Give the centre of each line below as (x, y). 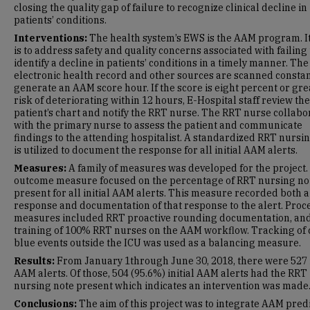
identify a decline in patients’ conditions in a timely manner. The (161, 63)
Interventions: (52, 38)
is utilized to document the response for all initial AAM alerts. (156, 150)
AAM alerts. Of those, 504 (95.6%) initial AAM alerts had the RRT (161, 273)
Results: (35, 261)
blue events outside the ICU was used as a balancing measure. (157, 243)
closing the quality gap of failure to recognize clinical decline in (161, 8)
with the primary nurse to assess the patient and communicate (158, 125)
